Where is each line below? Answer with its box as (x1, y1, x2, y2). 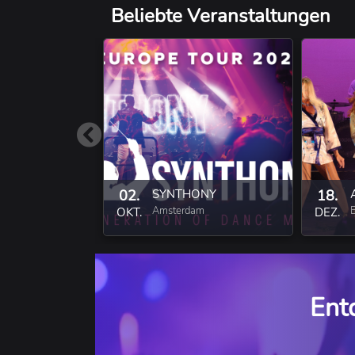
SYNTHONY (152, 185, 216, 202)
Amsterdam (152, 203, 204, 218)
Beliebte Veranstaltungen (111, 2, 330, 29)
